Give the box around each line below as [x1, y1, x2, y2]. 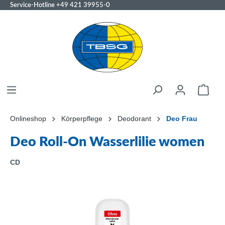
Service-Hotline [10, 2, 56, 8]
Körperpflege [61, 115, 102, 123]
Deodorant [118, 115, 151, 123]
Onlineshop [10, 115, 46, 123]
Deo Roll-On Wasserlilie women [10, 135, 204, 149]
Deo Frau [166, 115, 197, 123]
